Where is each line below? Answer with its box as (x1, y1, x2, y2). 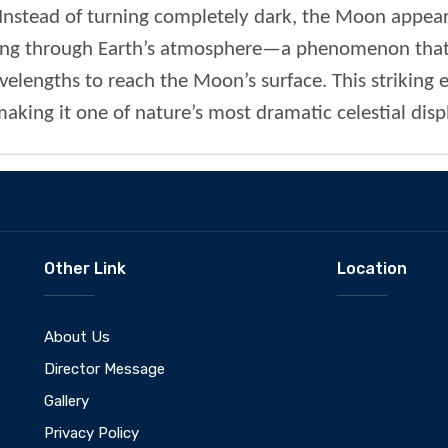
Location (336, 258, 407, 278)
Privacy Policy (44, 423, 139, 442)
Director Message (44, 359, 165, 378)
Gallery (44, 391, 89, 410)
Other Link (44, 258, 126, 278)
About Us (44, 327, 110, 346)
